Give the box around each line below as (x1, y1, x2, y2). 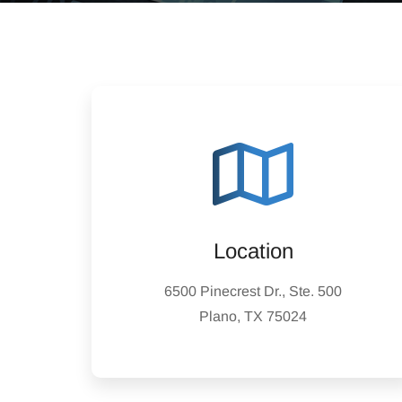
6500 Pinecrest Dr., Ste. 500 (164, 284, 342, 299)
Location (213, 239, 293, 263)
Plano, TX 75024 (199, 309, 307, 324)
